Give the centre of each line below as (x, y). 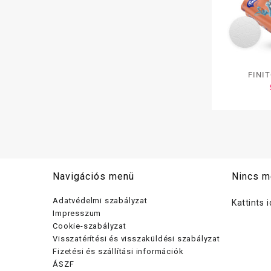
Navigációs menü (94, 176)
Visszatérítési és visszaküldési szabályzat (136, 238)
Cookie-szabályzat (90, 226)
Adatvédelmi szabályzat (100, 200)
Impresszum (77, 213)
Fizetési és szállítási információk (118, 251)
